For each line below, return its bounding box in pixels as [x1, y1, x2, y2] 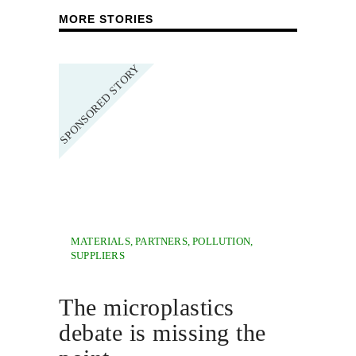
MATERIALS [71, 235, 130, 247]
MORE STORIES [59, 13, 153, 25]
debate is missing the [59, 319, 266, 346]
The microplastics [59, 294, 234, 320]
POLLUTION [192, 235, 251, 247]
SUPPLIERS [71, 250, 125, 261]
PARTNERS [135, 235, 188, 247]
